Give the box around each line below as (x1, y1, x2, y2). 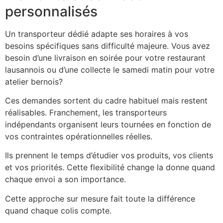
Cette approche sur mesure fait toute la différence (5, 193, 195, 204)
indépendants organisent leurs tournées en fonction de (5, 119, 211, 129)
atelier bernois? (5, 76, 63, 87)
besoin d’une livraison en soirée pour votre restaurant (5, 52, 206, 63)
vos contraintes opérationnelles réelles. (5, 131, 152, 141)
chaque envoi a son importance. (5, 174, 126, 185)
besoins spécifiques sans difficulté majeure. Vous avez (5, 40, 210, 51)
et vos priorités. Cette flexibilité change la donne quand (5, 162, 215, 173)
